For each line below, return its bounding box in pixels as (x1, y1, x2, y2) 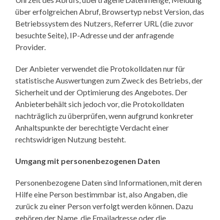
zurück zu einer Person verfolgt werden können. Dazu (15, 201, 193, 211)
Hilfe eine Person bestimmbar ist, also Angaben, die (15, 189, 188, 199)
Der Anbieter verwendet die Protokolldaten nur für (15, 63, 186, 73)
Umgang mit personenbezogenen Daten (15, 156, 161, 165)
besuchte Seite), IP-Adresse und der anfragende (15, 30, 174, 40)
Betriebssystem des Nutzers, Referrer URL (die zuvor (15, 18, 194, 28)
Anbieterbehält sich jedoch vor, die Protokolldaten (15, 99, 185, 109)
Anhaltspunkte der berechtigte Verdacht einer (15, 122, 169, 132)
